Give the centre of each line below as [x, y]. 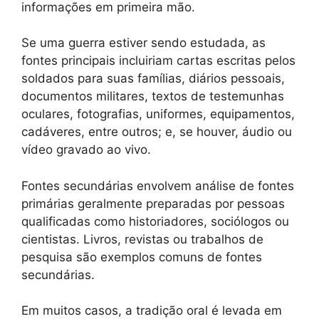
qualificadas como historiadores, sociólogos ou [155, 221]
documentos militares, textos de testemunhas [153, 96]
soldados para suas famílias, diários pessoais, [153, 79]
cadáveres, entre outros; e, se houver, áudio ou [157, 132]
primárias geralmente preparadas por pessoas [153, 203]
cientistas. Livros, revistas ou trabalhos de [142, 239]
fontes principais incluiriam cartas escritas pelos [158, 61]
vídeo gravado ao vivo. [86, 150]
